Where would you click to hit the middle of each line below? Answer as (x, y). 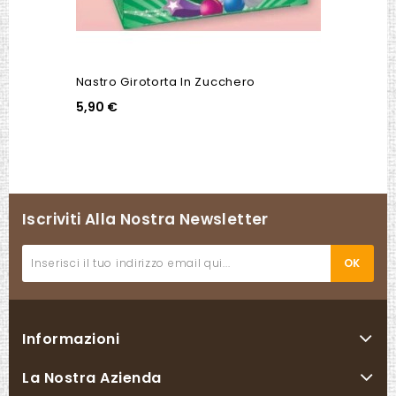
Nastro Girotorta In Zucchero (166, 81)
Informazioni (71, 339)
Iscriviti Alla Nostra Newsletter (145, 219)
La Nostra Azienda (92, 377)
